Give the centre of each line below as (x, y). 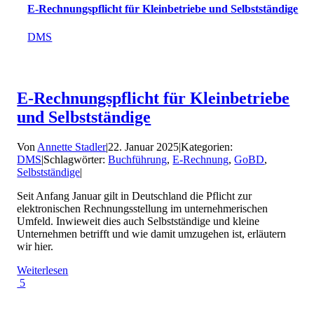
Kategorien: (207, 147)
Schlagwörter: (76, 160)
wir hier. (35, 247)
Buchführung (138, 160)
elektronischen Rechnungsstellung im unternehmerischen (143, 209)
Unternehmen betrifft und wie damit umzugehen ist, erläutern (152, 234)
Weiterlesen (43, 271)
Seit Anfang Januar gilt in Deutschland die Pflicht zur (135, 196)
